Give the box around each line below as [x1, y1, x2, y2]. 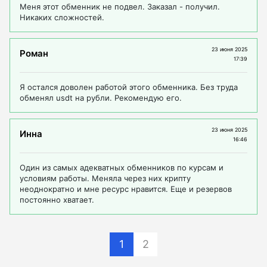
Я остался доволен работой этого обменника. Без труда [20, 82, 238, 92]
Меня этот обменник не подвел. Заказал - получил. [20, 2, 220, 12]
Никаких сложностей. [20, 13, 104, 23]
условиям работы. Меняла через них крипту [20, 173, 191, 184]
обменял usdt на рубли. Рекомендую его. [20, 93, 182, 103]
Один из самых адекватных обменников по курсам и [20, 163, 223, 173]
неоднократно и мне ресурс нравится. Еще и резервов [20, 184, 232, 194]
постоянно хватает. [20, 195, 94, 205]
